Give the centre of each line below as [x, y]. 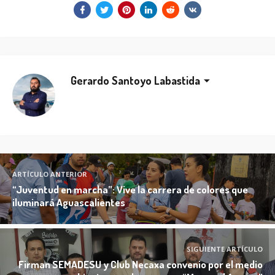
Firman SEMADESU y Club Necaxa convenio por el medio [141, 264]
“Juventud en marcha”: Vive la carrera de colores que [130, 189]
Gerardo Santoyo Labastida [135, 81]
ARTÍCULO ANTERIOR [50, 174]
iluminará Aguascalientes [69, 202]
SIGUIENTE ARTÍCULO [225, 249]
